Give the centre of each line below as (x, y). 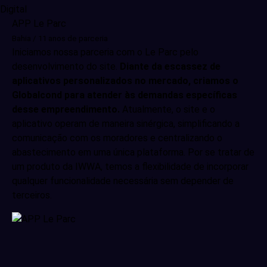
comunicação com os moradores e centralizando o (117, 138)
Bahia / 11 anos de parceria (60, 38)
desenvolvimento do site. (66, 66)
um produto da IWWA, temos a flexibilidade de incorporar (130, 167)
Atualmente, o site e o (167, 109)
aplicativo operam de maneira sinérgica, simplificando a (126, 124)
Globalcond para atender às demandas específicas (125, 95)
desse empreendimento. (66, 109)
